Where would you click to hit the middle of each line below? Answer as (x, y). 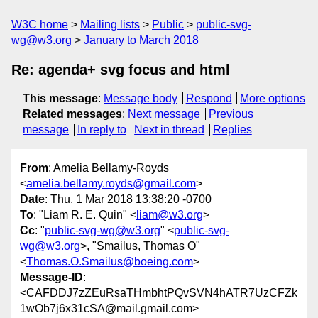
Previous (231, 114)
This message (60, 98)
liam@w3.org (170, 215)
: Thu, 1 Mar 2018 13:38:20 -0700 (128, 199)
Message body (141, 98)
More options (273, 98)
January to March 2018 (141, 40)
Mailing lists (110, 24)
